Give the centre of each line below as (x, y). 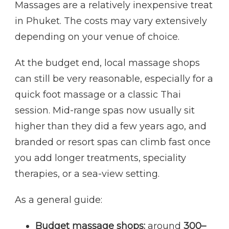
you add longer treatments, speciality (100, 158)
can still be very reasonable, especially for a (114, 79)
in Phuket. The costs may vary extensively (111, 21)
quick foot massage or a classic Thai (98, 95)
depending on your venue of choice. (97, 37)
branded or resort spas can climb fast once (113, 142)
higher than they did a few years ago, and (111, 127)
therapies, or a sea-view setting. (87, 174)
